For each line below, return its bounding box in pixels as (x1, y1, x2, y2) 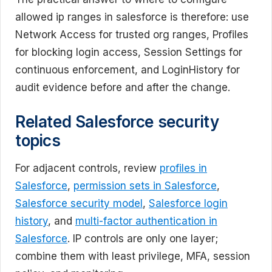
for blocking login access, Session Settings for (15, 46, 242, 59)
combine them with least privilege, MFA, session (15, 250, 250, 262)
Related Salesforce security (15, 112, 219, 131)
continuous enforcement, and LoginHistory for (15, 64, 240, 76)
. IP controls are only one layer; (67, 232, 218, 245)
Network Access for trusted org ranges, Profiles (15, 29, 248, 41)
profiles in (160, 161, 207, 174)
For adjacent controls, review (15, 161, 160, 174)
